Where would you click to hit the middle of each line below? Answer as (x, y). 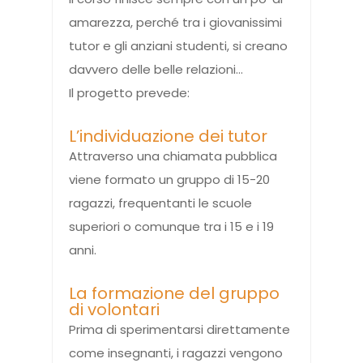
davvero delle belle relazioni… (156, 70)
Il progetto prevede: (129, 93)
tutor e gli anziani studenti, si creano (178, 46)
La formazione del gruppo (174, 294)
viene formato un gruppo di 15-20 (169, 180)
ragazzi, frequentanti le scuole (160, 203)
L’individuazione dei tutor (168, 137)
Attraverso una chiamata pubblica (173, 156)
